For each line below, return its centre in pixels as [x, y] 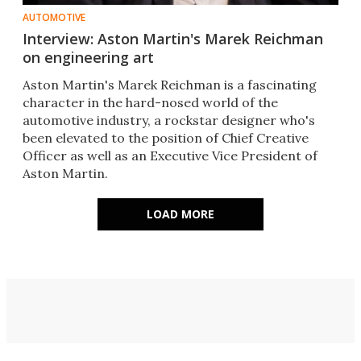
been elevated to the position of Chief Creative [166, 138]
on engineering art [88, 58]
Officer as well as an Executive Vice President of [170, 156]
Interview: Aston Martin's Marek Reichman [173, 39]
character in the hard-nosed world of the [150, 103]
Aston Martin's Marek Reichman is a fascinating [170, 85]
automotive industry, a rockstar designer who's [169, 120]
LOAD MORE [180, 214]
